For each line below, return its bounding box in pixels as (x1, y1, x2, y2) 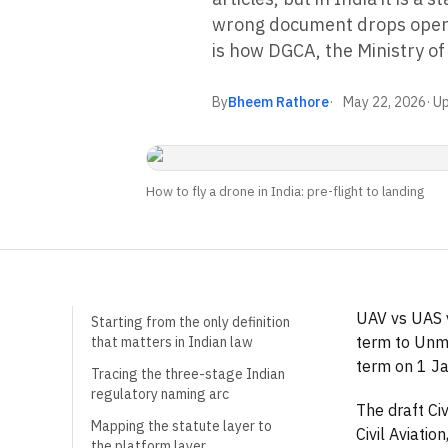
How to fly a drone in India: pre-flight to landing (146, 183, 424, 200)
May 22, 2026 (343, 93, 426, 111)
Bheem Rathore (228, 93, 329, 111)
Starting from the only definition (91, 313, 290, 331)
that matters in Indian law (91, 333, 253, 351)
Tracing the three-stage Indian (91, 365, 285, 383)
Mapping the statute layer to (91, 417, 272, 435)
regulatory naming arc (91, 385, 229, 403)
